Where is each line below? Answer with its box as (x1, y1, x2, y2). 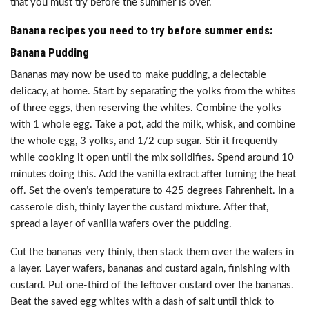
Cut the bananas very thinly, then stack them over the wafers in (10, 247, 294, 257)
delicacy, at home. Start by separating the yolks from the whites (10, 86, 296, 97)
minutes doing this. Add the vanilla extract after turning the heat (10, 169, 296, 179)
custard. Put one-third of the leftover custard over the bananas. (10, 280, 294, 290)
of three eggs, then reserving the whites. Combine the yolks (10, 103, 281, 113)
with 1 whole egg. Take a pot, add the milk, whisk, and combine (10, 119, 295, 130)
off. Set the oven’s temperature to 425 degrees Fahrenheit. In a (10, 186, 294, 196)
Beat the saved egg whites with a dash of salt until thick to (10, 297, 275, 307)
